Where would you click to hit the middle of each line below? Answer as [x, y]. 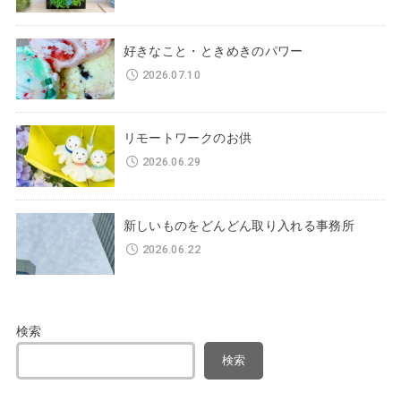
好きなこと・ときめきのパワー [213, 50]
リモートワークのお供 [188, 137]
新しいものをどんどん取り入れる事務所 [239, 225]
